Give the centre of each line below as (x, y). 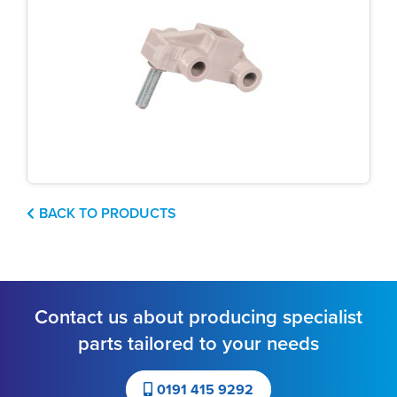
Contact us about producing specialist (198, 317)
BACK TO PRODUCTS (108, 214)
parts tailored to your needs (198, 344)
